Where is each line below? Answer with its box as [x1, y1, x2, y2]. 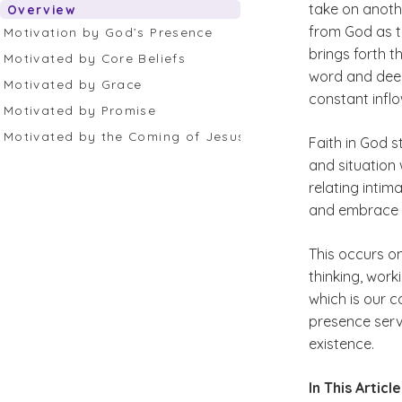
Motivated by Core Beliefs [4, 50, 191, 66]
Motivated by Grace [4, 76, 147, 92]
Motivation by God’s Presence [4, 24, 218, 39]
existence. [309, 335, 378, 353]
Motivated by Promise [4, 102, 162, 118]
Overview [7, 2, 75, 17]
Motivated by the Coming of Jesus [4, 128, 250, 144]
